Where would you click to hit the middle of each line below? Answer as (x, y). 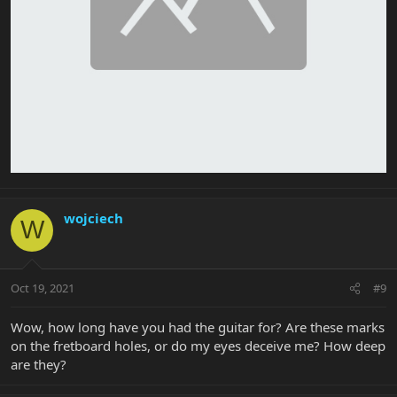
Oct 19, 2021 (43, 288)
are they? (39, 365)
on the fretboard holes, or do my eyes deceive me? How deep (198, 346)
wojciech (93, 218)
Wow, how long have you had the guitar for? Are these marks (198, 327)
